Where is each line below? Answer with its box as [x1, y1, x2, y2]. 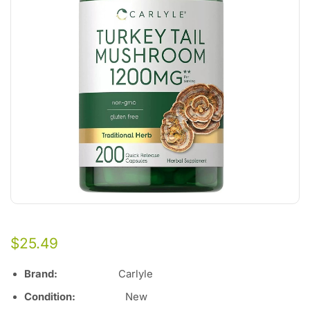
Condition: [24, 291, 125, 304]
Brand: [24, 267, 57, 280]
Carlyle [57, 267, 153, 280]
